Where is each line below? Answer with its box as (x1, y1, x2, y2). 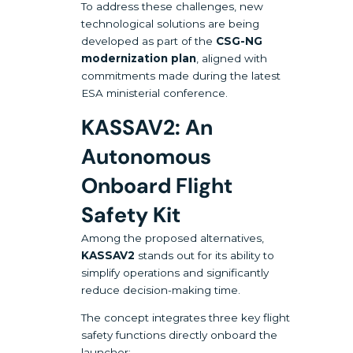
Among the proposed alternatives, (81, 231, 265, 244)
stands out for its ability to (135, 248, 275, 262)
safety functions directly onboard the (81, 329, 278, 342)
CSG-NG (216, 35, 263, 48)
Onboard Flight (81, 171, 233, 199)
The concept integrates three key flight (81, 311, 291, 325)
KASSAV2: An (81, 113, 214, 141)
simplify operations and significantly (81, 266, 269, 279)
